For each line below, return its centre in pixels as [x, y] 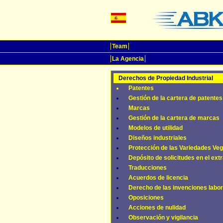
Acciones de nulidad [157, 208]
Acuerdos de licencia [158, 178]
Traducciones [148, 168]
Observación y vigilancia [163, 218]
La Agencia [128, 59]
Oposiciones [146, 198]
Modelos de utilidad [156, 128]
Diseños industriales [158, 138]
